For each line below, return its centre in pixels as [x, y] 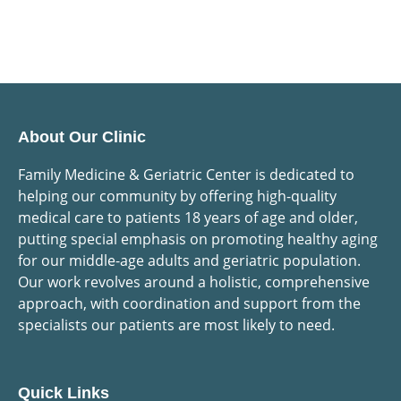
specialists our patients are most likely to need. [176, 324]
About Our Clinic [82, 137]
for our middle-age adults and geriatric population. [189, 260]
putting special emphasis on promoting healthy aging [198, 239]
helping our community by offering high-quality [177, 196]
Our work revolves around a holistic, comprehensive [194, 282]
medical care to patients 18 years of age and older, [188, 217]
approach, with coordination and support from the [189, 303]
